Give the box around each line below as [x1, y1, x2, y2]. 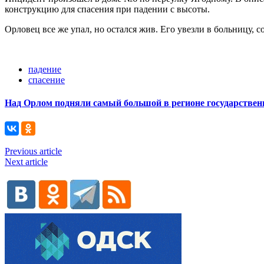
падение [28, 64, 61, 75]
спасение [28, 75, 65, 85]
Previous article [5, 146, 62, 156]
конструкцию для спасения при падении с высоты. [5, 4, 210, 15]
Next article [5, 156, 48, 167]
